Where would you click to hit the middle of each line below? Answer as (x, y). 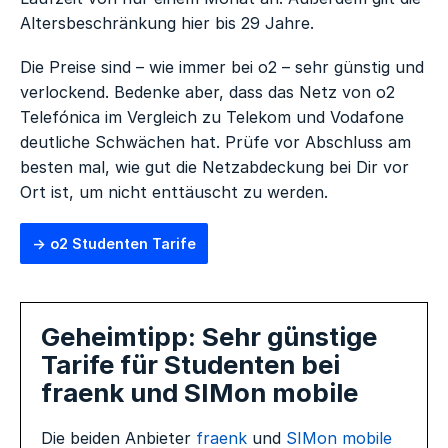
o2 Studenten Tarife (123, 244)
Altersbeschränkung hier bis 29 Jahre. (167, 23)
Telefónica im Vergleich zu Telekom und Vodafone (212, 116)
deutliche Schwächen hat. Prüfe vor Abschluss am (216, 141)
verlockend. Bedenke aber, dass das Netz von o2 (208, 91)
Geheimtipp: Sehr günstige (209, 337)
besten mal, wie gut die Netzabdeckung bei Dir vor (215, 166)
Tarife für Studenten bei (191, 365)
